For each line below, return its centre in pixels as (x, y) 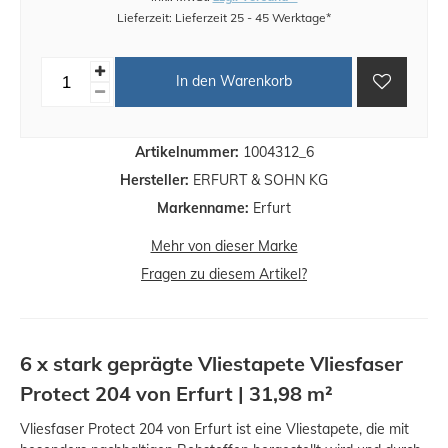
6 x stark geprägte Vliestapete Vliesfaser (211, 363)
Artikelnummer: (186, 151)
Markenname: (203, 207)
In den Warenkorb (233, 81)
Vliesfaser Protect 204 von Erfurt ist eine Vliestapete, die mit (214, 428)
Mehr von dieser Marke (224, 245)
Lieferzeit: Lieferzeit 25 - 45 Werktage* (224, 17)
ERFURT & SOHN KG (258, 179)
